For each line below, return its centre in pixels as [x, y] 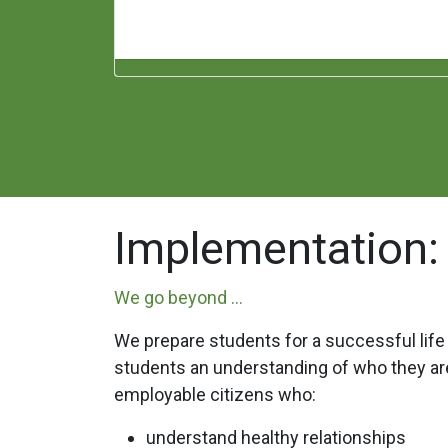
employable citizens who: [215, 394]
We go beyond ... [178, 297]
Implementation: [276, 248]
